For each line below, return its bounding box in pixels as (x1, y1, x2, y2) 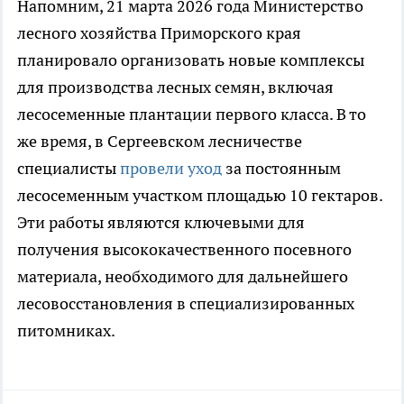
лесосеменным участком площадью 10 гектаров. (17, 185, 382, 207)
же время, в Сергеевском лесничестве (17, 131, 302, 152)
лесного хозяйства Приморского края (17, 23, 301, 44)
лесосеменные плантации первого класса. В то (17, 104, 366, 125)
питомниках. (17, 320, 115, 342)
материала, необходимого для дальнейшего (17, 266, 348, 288)
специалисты (17, 158, 120, 179)
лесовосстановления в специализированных (17, 293, 354, 315)
